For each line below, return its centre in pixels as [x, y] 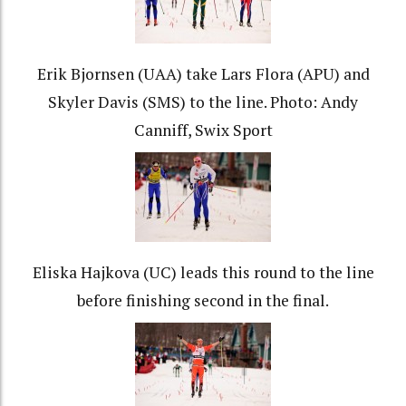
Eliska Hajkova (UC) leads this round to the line [203, 273]
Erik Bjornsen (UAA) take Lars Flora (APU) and [203, 74]
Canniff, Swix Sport [203, 130]
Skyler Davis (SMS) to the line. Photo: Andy [203, 102]
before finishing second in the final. [203, 301]
